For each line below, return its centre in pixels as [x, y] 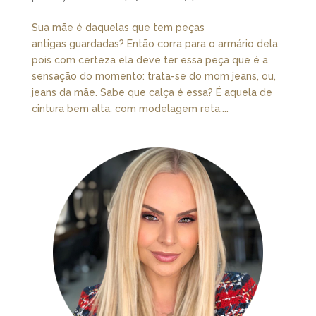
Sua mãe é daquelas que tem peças [118, 27]
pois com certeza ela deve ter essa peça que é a [150, 60]
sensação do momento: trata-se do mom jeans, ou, [153, 76]
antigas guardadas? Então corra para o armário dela [154, 43]
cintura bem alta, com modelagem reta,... [130, 108]
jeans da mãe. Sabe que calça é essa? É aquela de [152, 92]
